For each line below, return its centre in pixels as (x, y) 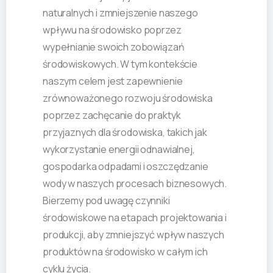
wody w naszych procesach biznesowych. (135, 184)
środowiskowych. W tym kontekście (120, 64)
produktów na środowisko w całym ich (125, 252)
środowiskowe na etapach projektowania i (135, 218)
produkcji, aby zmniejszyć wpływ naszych (133, 235)
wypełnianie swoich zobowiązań (114, 47)
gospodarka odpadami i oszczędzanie (126, 167)
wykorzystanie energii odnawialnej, (119, 150)
